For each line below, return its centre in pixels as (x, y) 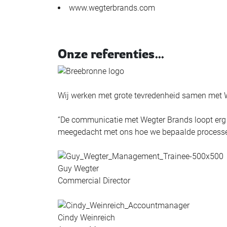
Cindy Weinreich (86, 218)
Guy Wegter (78, 169)
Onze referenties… (111, 53)
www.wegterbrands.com (112, 8)
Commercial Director (94, 181)
